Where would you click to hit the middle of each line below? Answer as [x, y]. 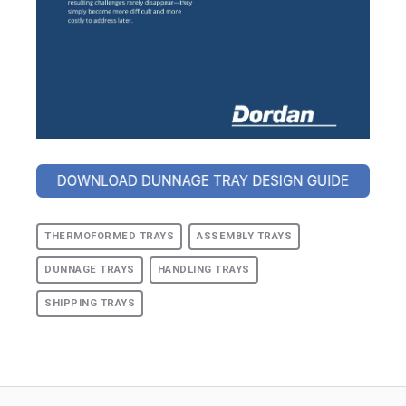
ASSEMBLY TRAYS [244, 237]
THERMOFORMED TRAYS [109, 237]
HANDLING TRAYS [203, 270]
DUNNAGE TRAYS [90, 270]
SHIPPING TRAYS [90, 304]
